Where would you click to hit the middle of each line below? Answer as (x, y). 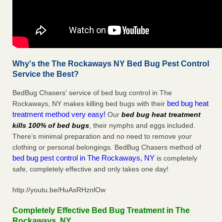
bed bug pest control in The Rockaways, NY (83, 158)
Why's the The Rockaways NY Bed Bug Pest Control (111, 64)
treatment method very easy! (60, 114)
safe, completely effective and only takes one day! (90, 169)
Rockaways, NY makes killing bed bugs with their (90, 104)
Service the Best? (46, 74)
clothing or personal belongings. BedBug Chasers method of (107, 147)
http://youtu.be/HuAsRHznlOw (59, 190)
